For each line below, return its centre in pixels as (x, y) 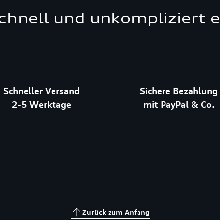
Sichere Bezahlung (179, 91)
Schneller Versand (41, 91)
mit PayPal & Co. (179, 104)
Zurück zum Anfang (116, 212)
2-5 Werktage (41, 104)
